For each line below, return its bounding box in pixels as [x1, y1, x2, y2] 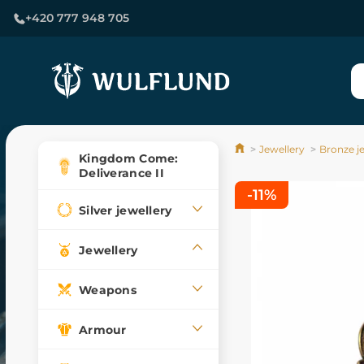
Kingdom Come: [79, 151, 179, 166]
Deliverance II [79, 166, 164, 180]
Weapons [79, 282, 136, 297]
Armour [79, 322, 127, 337]
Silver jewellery [79, 202, 172, 218]
